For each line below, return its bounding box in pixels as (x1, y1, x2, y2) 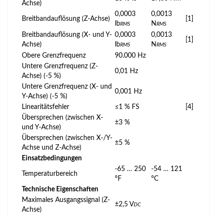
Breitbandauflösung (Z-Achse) (22, 15, 110, 22)
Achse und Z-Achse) (22, 144, 81, 151)
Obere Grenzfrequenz (22, 52, 86, 59)
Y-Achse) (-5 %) (22, 93, 67, 100)
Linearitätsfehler (22, 103, 69, 110)
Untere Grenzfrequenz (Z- (22, 62, 98, 70)
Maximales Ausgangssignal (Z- (22, 196, 110, 203)
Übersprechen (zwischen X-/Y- (22, 134, 112, 141)
